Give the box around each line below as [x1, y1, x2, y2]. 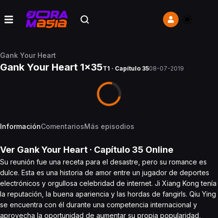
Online [144, 145, 173, 155]
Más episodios [84, 122, 134, 130]
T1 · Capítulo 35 [103, 65, 149, 72]
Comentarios [41, 122, 84, 130]
